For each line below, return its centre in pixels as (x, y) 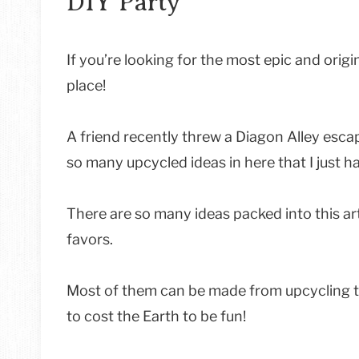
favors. (90, 240)
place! (86, 86)
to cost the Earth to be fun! (156, 317)
